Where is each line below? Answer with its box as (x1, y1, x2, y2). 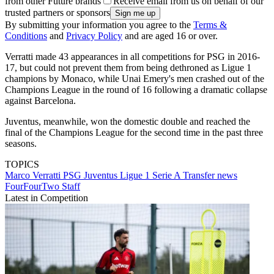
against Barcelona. (5, 95, 76, 106)
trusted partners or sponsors (5, 7, 110, 18)
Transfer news (183, 170, 237, 181)
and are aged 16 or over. (122, 31, 218, 42)
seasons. (5, 138, 37, 149)
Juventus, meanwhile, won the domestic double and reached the (5, 116, 250, 127)
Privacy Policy (66, 31, 122, 42)
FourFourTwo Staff (5, 181, 80, 192)
